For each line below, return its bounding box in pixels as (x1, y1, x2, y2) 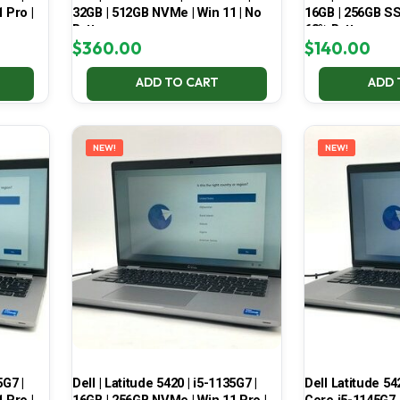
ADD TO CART (135, 74, 219, 91)
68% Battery (304, 21, 373, 38)
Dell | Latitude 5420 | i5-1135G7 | (71, 375, 257, 392)
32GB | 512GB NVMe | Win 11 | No (71, 4, 262, 21)
